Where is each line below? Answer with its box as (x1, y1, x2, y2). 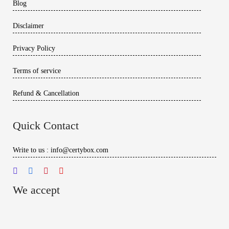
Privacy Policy (13, 44, 55, 52)
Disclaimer (13, 21, 44, 30)
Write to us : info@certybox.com (13, 146, 108, 154)
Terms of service (13, 66, 61, 75)
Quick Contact (13, 119, 79, 132)
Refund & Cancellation (13, 89, 79, 97)
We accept (13, 183, 60, 196)
